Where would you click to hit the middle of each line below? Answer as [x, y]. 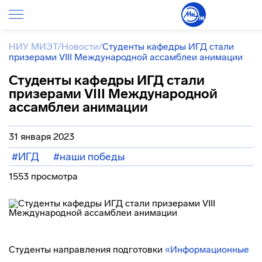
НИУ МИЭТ [33, 46]
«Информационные [207, 249]
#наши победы [89, 157]
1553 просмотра [43, 176]
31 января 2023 [42, 137]
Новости [80, 46]
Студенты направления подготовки [87, 249]
